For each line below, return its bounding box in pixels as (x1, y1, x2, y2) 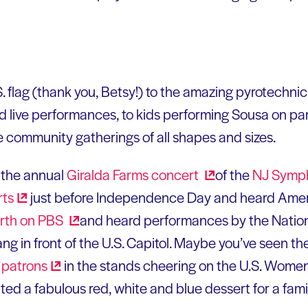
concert (151, 164, 201, 184)
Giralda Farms (67, 164, 151, 184)
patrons (1, 254, 47, 275)
